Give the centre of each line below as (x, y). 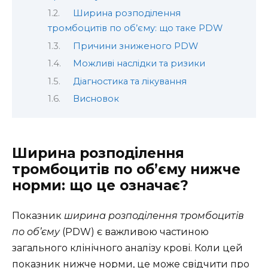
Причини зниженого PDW (135, 46)
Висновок (96, 99)
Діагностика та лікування (130, 81)
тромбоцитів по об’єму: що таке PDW (135, 28)
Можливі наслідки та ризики (139, 64)
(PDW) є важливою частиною (134, 232)
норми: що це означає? (100, 186)
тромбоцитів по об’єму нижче (126, 170)
